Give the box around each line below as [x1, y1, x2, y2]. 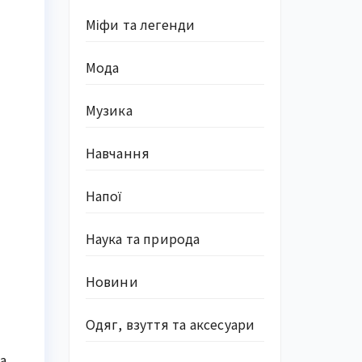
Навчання [85, 143, 150, 162]
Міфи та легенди [85, 15, 196, 34]
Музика [85, 100, 133, 120]
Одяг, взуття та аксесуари [85, 314, 255, 334]
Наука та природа [85, 229, 200, 248]
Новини [85, 271, 138, 291]
